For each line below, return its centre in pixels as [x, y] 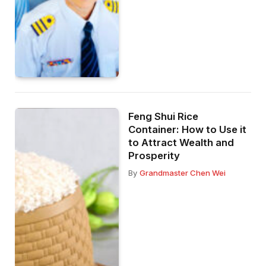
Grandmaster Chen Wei [183, 173]
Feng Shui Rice [164, 117]
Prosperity [154, 156]
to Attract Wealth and [181, 143]
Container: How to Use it [188, 130]
